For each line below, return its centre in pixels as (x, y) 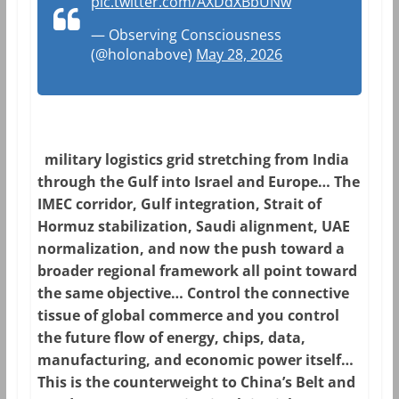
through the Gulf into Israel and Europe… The (199, 181)
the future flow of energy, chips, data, (172, 337)
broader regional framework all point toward (198, 270)
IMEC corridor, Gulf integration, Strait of (180, 204)
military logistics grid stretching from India (194, 159)
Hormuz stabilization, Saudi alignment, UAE (194, 226)
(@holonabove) (144, 54)
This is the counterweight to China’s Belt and (197, 382)
